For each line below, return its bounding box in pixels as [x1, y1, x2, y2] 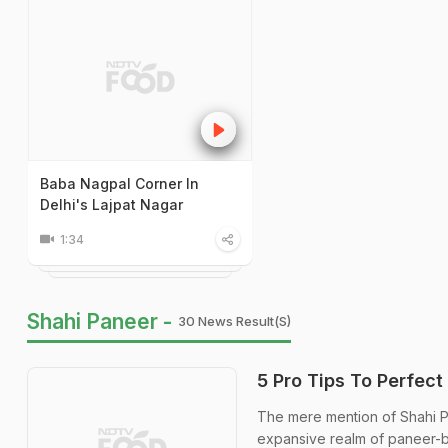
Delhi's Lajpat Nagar [40, 195, 183, 213]
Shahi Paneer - [27, 308, 172, 334]
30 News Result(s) [178, 312, 291, 329]
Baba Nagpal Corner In [40, 174, 199, 192]
